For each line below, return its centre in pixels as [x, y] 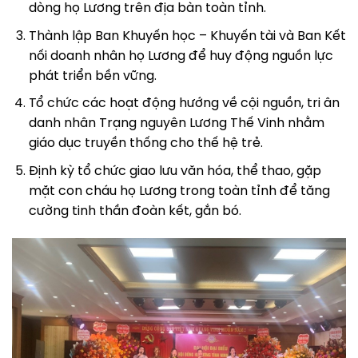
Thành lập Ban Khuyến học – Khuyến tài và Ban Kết [187, 36]
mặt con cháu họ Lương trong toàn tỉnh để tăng [179, 191]
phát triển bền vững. [92, 76]
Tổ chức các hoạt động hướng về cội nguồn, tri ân [184, 104]
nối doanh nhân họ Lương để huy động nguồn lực [181, 56]
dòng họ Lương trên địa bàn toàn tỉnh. [147, 9]
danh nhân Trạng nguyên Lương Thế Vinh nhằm [176, 124]
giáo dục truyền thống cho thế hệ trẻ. [145, 144]
